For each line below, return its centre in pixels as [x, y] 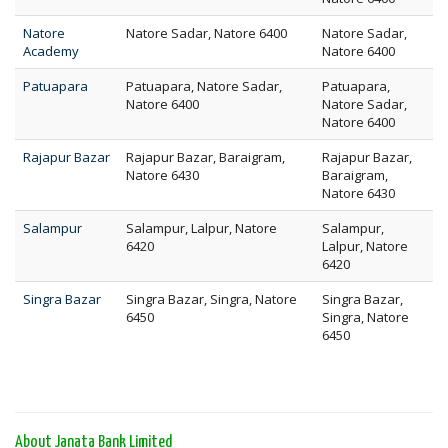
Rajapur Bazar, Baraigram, [205, 157]
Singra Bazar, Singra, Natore [211, 299]
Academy [51, 51]
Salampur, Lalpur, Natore [201, 228]
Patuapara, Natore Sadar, [204, 86]
